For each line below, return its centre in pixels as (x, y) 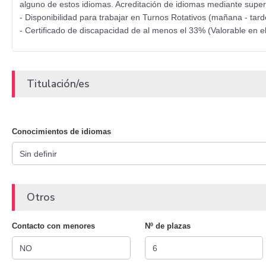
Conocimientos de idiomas (61, 132)
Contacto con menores (53, 226)
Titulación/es (58, 84)
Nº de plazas (167, 226)
